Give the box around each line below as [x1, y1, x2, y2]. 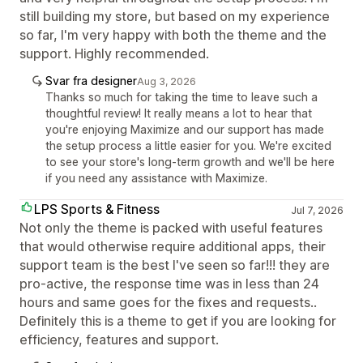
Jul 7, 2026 [290, 203, 344, 216]
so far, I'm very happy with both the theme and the [19, 26, 327, 43]
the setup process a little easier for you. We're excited [45, 138, 331, 152]
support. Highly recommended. [19, 45, 209, 62]
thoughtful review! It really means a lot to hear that [45, 105, 312, 120]
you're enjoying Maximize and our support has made [45, 122, 324, 136]
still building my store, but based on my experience [19, 7, 330, 24]
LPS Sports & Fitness [34, 200, 160, 217]
